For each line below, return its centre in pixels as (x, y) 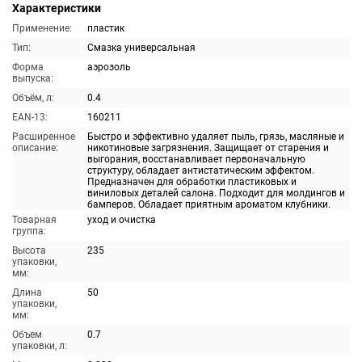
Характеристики (57, 8)
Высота (29, 250)
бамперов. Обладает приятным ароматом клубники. (209, 204)
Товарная (34, 220)
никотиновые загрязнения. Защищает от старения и (208, 148)
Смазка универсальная (141, 48)
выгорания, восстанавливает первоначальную (196, 159)
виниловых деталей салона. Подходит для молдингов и (216, 193)
